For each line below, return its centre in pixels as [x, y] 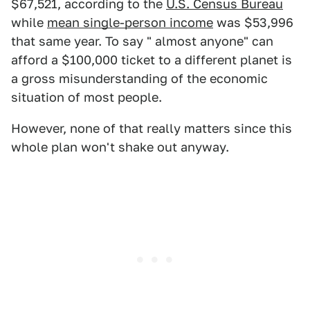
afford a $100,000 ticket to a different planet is [152, 60]
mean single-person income [130, 23]
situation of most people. [86, 98]
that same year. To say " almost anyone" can [142, 42]
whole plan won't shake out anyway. [120, 147]
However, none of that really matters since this [152, 129]
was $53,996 [253, 23]
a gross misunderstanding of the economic [139, 79]
